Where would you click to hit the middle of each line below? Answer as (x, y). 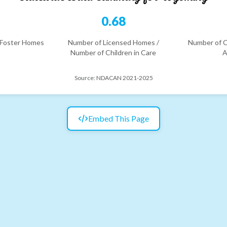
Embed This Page (119, 118)
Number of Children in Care (113, 52)
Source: (85, 78)
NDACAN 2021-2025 (124, 78)
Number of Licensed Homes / (113, 42)
